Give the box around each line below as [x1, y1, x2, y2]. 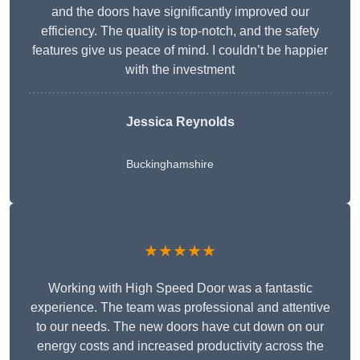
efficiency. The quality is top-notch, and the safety [41, 24, 319, 39]
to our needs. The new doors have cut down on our [36, 320, 324, 334]
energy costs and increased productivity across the [36, 339, 324, 354]
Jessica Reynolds [125, 115, 235, 129]
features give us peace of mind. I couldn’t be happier [32, 43, 328, 58]
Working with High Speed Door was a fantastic [47, 281, 313, 296]
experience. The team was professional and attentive [30, 301, 330, 315]
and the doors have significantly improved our [51, 5, 309, 19]
